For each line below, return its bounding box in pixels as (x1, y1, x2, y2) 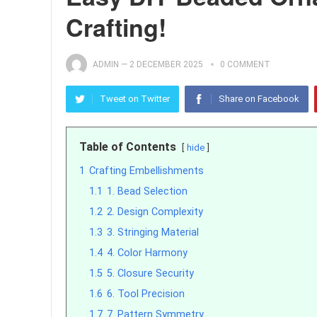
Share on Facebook (219, 93, 299, 104)
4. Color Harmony (107, 247, 188, 259)
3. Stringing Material (107, 226, 199, 238)
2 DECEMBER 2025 (129, 59, 203, 69)
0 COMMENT (220, 59, 270, 69)
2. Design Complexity (107, 206, 203, 218)
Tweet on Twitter (100, 93, 170, 104)
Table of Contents (79, 140, 176, 154)
